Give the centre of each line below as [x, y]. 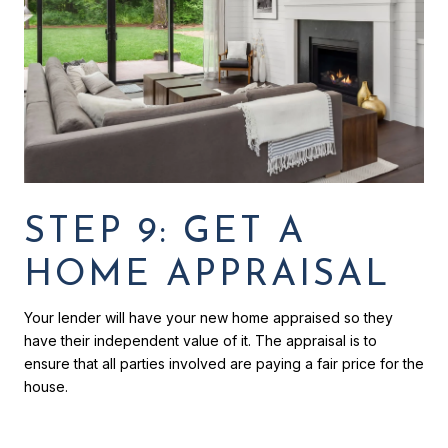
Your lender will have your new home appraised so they [208, 317]
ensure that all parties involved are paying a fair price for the [224, 363]
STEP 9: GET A [165, 232]
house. [46, 386]
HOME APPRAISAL [207, 275]
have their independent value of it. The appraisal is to [200, 340]
